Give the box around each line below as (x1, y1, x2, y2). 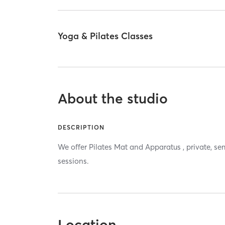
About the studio (58, 90, 168, 107)
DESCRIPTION (58, 124, 105, 132)
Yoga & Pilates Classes (58, 30, 153, 42)
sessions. (58, 156, 89, 166)
